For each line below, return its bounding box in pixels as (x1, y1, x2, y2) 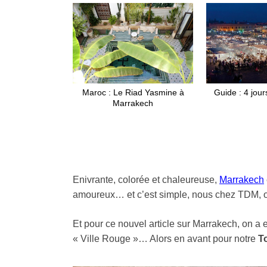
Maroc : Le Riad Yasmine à (82, 88, 184, 98)
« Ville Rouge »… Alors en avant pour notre (73, 234, 258, 244)
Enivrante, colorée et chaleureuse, (73, 175, 219, 185)
